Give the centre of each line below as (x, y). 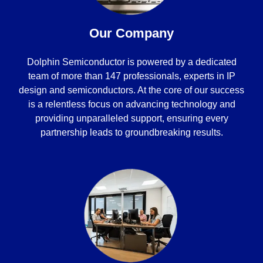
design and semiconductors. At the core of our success (131, 90)
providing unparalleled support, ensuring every (131, 119)
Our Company (131, 33)
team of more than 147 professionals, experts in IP (131, 76)
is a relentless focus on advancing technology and (131, 104)
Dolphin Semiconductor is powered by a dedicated (131, 62)
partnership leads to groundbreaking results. (131, 133)
